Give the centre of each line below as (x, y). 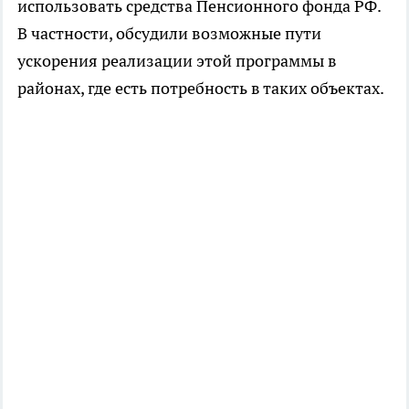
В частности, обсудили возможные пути (169, 33)
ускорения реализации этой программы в (177, 61)
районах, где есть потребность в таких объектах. (201, 88)
